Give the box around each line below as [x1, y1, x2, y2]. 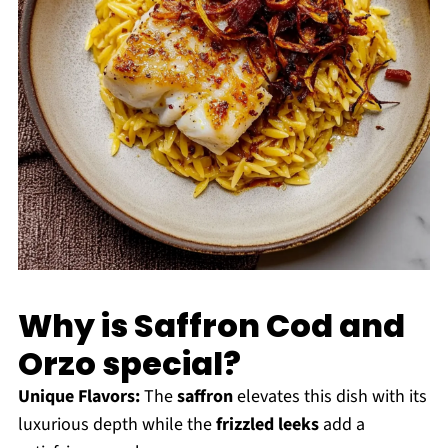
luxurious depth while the [17, 412, 216, 438]
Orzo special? [17, 341, 241, 387]
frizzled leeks [215, 412, 319, 438]
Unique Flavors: [17, 384, 140, 410]
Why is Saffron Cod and [17, 303, 405, 349]
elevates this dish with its [232, 384, 427, 410]
